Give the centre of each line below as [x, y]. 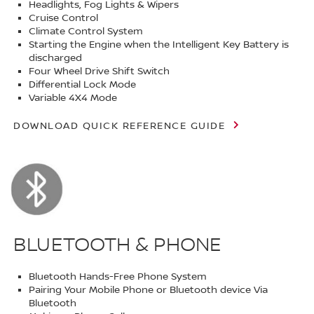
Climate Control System [86, 32]
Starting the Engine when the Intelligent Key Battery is [159, 45]
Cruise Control [64, 19]
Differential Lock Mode [83, 85]
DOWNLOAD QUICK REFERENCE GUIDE [120, 127]
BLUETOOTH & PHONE [118, 246]
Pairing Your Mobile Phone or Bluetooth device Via [149, 291]
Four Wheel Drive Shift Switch [100, 72]
